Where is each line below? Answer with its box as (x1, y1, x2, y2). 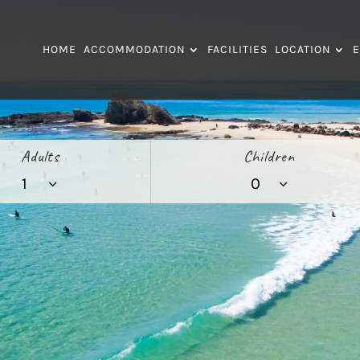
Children (243, 146, 295, 166)
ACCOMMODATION (83, 43, 186, 56)
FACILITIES (207, 43, 268, 56)
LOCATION (274, 43, 331, 56)
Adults (21, 146, 59, 166)
